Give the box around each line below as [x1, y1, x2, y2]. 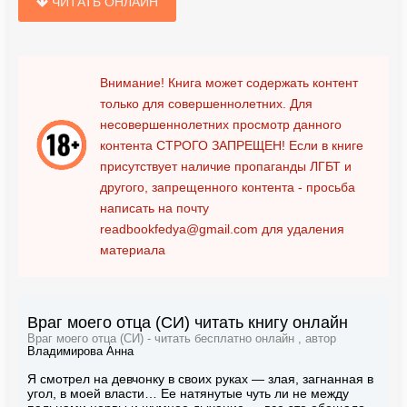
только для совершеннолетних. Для [100, 95, 313, 111]
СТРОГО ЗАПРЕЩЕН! [156, 137, 285, 153]
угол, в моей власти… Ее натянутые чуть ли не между [27, 385, 349, 401]
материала [100, 242, 165, 257]
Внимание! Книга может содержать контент [100, 74, 358, 90]
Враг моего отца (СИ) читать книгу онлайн [27, 313, 348, 332]
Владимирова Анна [27, 344, 134, 358]
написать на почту [100, 200, 209, 215]
